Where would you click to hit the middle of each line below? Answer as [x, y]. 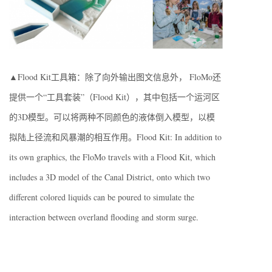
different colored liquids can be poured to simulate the [102, 197]
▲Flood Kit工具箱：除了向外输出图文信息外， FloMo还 [115, 77]
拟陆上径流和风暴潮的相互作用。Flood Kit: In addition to [115, 137]
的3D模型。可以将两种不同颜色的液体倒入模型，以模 [112, 117]
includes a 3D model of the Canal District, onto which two [110, 177]
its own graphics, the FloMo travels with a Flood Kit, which [112, 157]
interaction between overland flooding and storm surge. [104, 217]
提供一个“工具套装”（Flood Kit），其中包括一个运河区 [114, 97]
